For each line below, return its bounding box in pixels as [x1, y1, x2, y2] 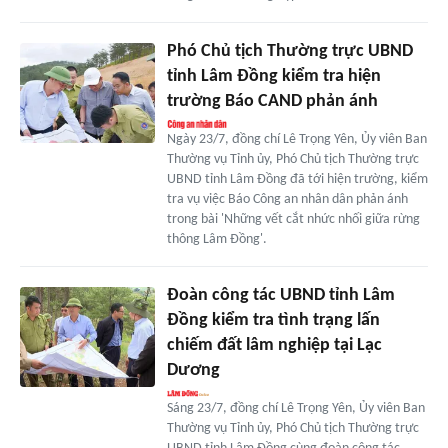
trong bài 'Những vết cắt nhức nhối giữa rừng [166, 211, 420, 227]
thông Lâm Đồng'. [166, 231, 267, 247]
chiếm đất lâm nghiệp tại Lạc [166, 335, 382, 355]
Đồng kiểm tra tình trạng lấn [166, 310, 380, 330]
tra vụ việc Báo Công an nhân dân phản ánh [166, 191, 408, 207]
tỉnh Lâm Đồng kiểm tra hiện [166, 66, 381, 86]
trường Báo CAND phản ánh [166, 91, 378, 111]
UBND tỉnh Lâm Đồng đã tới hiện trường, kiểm [166, 171, 428, 187]
